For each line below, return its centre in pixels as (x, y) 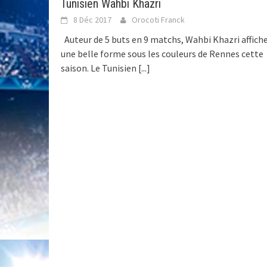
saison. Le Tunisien (100, 68)
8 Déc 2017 (92, 19)
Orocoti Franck (158, 19)
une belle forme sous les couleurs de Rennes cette (162, 53)
